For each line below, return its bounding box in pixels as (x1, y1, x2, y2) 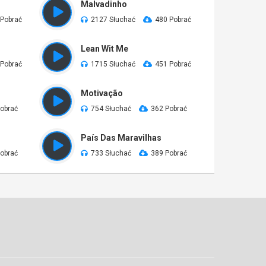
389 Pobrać (151, 149, 187, 157)
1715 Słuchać (91, 60, 135, 68)
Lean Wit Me (81, 44, 128, 53)
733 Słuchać (91, 149, 131, 157)
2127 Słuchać (91, 15, 135, 24)
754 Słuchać (91, 104, 131, 113)
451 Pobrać (155, 60, 191, 68)
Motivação (81, 88, 123, 98)
